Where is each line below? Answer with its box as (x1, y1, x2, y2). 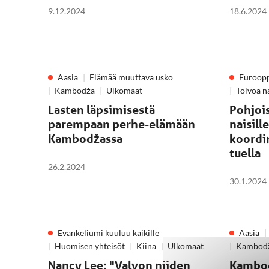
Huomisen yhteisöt (55, 241, 125, 251)
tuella (229, 146, 261, 160)
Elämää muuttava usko (89, 72, 173, 82)
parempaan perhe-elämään (48, 117, 195, 131)
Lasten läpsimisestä (48, 103, 155, 117)
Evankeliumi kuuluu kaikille (58, 228, 159, 238)
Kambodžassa (48, 131, 122, 146)
